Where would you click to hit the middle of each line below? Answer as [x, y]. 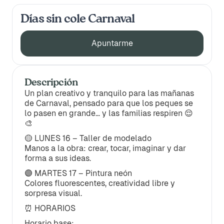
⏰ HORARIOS [50, 208]
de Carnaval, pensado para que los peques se [109, 103]
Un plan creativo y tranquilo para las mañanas [109, 93]
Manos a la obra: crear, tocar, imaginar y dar [105, 148]
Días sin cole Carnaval [78, 19]
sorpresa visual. [53, 193]
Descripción [51, 83]
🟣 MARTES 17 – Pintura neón [78, 173]
